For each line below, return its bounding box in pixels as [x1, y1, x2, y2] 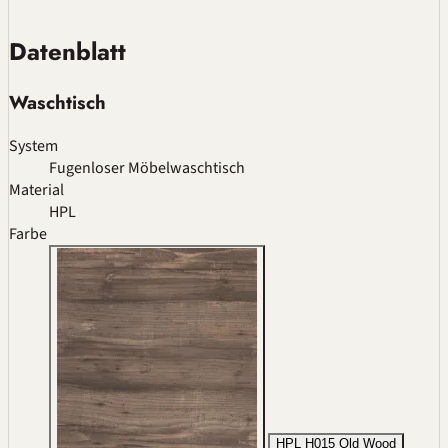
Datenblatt [9, 34, 126, 70]
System [9, 134, 58, 157]
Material [9, 178, 64, 201]
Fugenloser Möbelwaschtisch [49, 156, 245, 179]
